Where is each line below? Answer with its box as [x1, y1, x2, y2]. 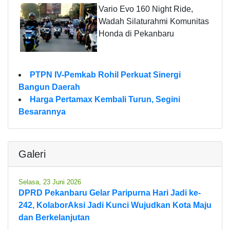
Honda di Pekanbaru [99, 29, 174, 38]
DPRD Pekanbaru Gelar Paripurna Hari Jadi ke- [18, 188, 201, 197]
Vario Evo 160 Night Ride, [99, 4, 193, 13]
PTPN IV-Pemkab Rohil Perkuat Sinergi [30, 70, 181, 79]
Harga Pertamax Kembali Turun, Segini [30, 94, 180, 104]
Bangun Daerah [18, 82, 80, 91]
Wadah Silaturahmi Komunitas [99, 16, 209, 26]
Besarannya [18, 107, 66, 116]
